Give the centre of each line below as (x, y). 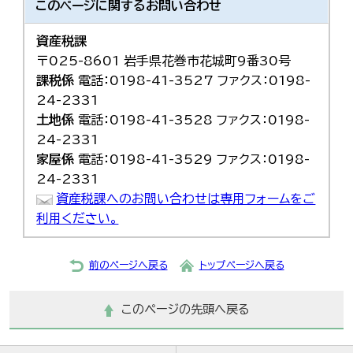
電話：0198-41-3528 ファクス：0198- (192, 120)
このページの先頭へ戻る (185, 309)
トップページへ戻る (242, 265)
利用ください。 (78, 218)
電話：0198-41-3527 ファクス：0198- (193, 80)
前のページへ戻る (128, 265)
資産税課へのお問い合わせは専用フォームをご (186, 199)
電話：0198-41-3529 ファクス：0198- (192, 159)
